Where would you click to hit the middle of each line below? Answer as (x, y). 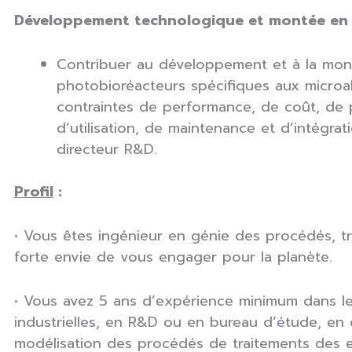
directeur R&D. (107, 149)
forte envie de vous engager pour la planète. (173, 257)
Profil (34, 191)
